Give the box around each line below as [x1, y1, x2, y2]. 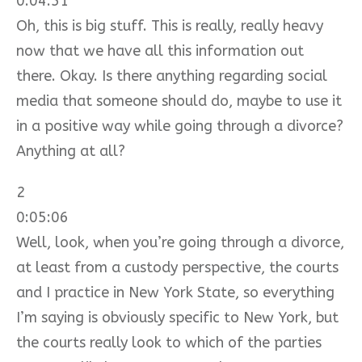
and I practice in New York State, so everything [16, 283, 335, 301]
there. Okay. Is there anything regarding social [16, 66, 327, 85]
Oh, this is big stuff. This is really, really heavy [16, 16, 323, 35]
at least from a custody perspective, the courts [16, 258, 339, 276]
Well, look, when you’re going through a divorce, [16, 233, 344, 251]
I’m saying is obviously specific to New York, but [16, 308, 339, 326]
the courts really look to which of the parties [16, 333, 322, 351]
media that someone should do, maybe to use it [16, 91, 342, 110]
